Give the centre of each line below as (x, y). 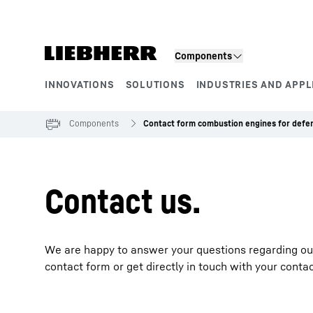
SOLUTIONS (155, 84)
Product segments (107, 100)
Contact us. (123, 201)
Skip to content (82, 13)
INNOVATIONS (80, 84)
